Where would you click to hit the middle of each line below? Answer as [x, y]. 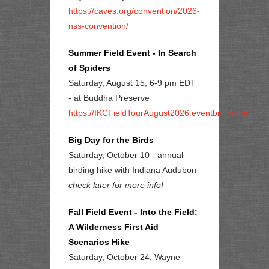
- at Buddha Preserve [109, 98]
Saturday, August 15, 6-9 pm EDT [132, 83]
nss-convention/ [98, 26]
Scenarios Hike [99, 242]
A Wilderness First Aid [113, 227]
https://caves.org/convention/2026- [134, 11]
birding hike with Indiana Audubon [132, 170]
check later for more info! [116, 185]
